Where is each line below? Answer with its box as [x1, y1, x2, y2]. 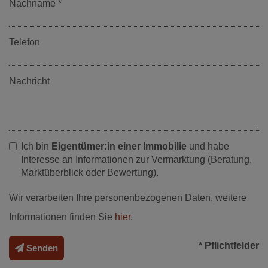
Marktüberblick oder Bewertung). [21, 167, 159, 178]
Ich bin [21, 141, 51, 151]
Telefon [9, 36, 40, 47]
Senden [26, 242, 58, 253]
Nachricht [9, 75, 50, 86]
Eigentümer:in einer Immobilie [51, 141, 187, 151]
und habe [187, 141, 229, 151]
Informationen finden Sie [9, 211, 115, 222]
